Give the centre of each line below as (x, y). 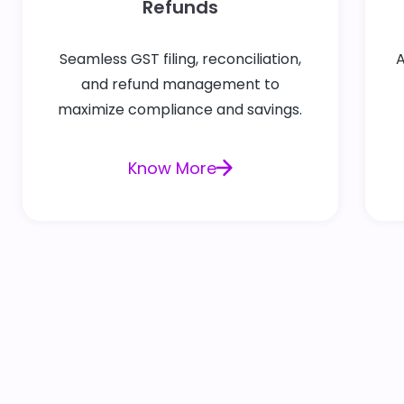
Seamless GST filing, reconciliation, (180, 59)
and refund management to (180, 84)
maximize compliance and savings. (180, 109)
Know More (172, 168)
